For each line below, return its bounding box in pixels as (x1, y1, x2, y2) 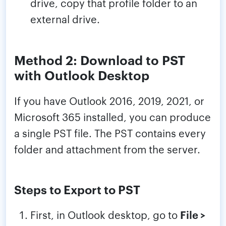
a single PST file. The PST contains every (14, 126, 206, 140)
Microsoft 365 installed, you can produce (14, 109, 211, 124)
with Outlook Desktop (14, 66, 149, 84)
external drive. (30, 12, 100, 26)
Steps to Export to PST (14, 181, 140, 198)
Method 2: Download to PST (14, 50, 185, 69)
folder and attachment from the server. (14, 142, 200, 156)
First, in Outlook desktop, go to (30, 207, 180, 222)
